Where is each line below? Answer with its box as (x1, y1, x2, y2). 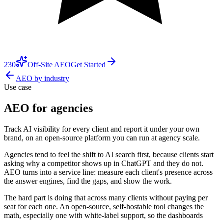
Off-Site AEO (27, 60, 71, 69)
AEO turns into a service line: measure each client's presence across (4, 167, 213, 176)
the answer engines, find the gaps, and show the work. (4, 176, 172, 185)
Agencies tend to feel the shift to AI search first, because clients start (4, 150, 214, 159)
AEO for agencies (4, 101, 93, 114)
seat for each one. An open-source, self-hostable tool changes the (4, 202, 204, 211)
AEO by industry (16, 74, 69, 82)
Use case (4, 83, 31, 91)
